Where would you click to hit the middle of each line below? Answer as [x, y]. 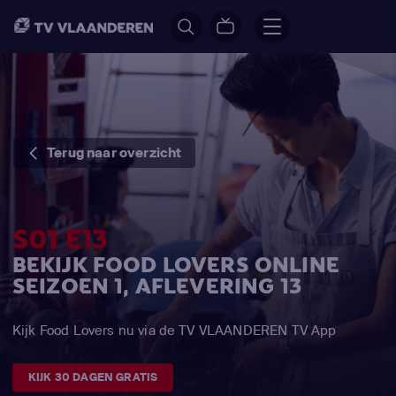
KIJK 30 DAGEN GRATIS [93, 377]
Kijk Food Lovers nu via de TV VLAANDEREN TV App [175, 330]
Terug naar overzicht [114, 152]
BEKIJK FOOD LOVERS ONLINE [176, 265]
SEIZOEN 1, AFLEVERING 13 [157, 286]
